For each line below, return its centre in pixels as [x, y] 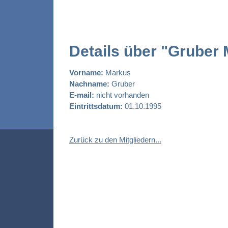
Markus [117, 73]
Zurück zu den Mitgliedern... [115, 140]
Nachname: [89, 84]
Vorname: [86, 73]
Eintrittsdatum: [96, 106]
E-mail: [82, 95]
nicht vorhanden [122, 95]
